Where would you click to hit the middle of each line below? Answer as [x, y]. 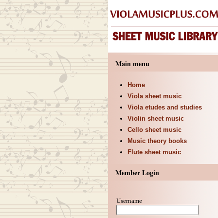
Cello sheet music [154, 130]
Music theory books [157, 141]
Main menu [132, 64]
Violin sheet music [155, 118]
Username [129, 200]
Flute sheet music [154, 152]
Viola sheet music [154, 96]
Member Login [137, 173]
